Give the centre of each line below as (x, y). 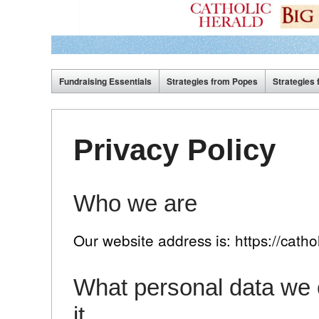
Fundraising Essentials (105, 82)
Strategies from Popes (212, 82)
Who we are (135, 204)
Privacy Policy (174, 150)
